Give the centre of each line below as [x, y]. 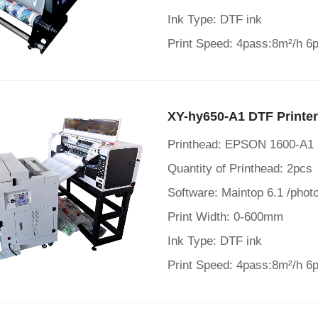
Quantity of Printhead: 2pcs [240, 169]
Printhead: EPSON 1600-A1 [241, 144]
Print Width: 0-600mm [225, 217]
